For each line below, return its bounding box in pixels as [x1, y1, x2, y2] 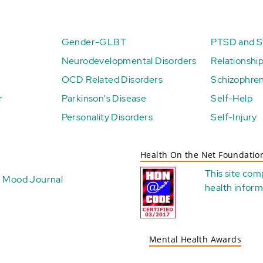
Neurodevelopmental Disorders [61, 55, 197, 67]
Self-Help [211, 92, 252, 104]
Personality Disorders [61, 111, 153, 123]
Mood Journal [2, 173, 63, 186]
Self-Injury [211, 111, 257, 123]
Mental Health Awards [149, 234, 241, 245]
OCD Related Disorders [61, 73, 163, 86]
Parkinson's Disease [61, 92, 147, 104]
